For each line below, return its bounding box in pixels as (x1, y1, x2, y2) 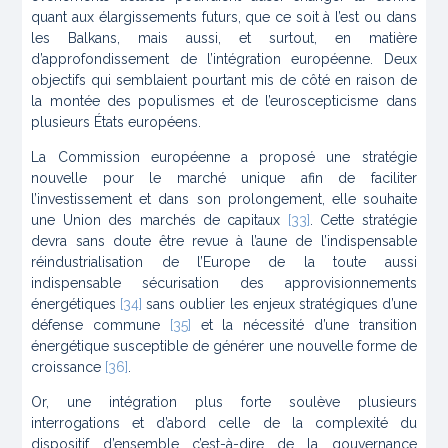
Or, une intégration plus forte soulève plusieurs (31, 394, 417, 411)
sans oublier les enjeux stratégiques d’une (142, 296, 417, 313)
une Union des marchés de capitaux (31, 212, 288, 229)
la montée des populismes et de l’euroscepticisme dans (31, 93, 417, 110)
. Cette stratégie (309, 212, 417, 229)
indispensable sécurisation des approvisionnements (31, 275, 417, 292)
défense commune (31, 317, 170, 334)
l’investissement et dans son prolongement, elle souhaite (31, 191, 417, 208)
